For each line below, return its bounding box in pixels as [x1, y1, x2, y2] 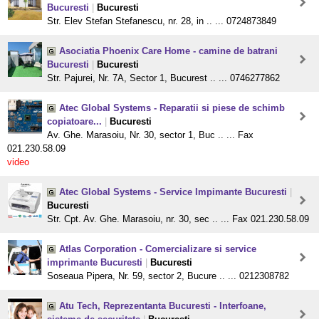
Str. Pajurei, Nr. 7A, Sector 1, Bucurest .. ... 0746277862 [47, 73, 280, 84]
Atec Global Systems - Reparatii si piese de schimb [59, 103, 285, 114]
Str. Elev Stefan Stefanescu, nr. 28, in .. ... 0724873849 [47, 16, 276, 27]
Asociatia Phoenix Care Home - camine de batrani [59, 46, 278, 57]
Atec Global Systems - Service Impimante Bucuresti [59, 187, 287, 198]
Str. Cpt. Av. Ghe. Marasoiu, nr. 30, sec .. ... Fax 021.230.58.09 [47, 214, 309, 225]
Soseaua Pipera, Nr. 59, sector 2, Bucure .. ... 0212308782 [47, 271, 289, 282]
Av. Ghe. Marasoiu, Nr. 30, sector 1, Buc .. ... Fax [47, 130, 253, 141]
